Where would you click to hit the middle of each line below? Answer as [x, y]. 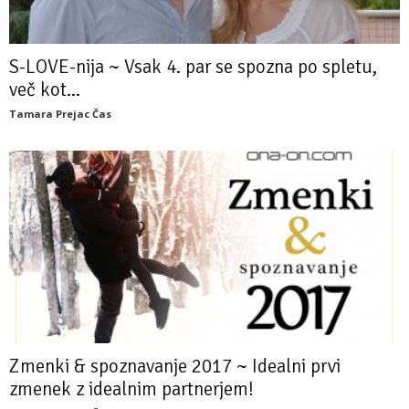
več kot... [45, 89]
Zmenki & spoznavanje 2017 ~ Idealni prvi [175, 367]
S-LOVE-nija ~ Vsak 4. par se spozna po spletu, [193, 66]
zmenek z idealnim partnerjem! [131, 389]
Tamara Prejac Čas [60, 113]
